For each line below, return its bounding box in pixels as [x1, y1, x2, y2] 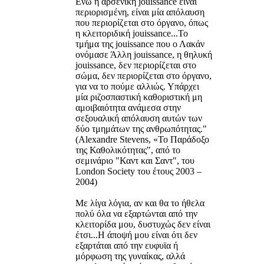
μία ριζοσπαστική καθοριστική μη [75, 91, 202, 102]
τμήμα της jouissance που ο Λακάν [75, 38, 204, 49]
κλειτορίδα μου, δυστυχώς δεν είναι [75, 219, 210, 229]
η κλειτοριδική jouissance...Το [75, 28, 188, 38]
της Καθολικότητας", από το [75, 144, 180, 155]
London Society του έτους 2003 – [75, 166, 202, 176]
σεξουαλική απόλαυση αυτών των [75, 113, 202, 123]
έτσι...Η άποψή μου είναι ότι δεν [75, 229, 197, 240]
